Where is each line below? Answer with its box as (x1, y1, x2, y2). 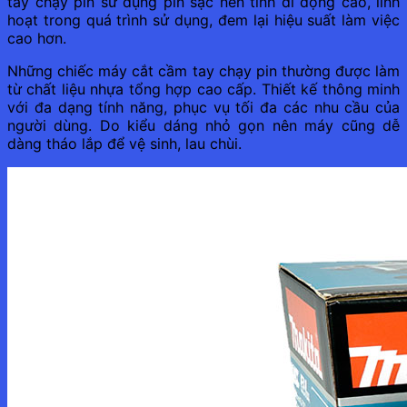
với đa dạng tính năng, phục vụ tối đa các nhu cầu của (7, 97, 400, 116)
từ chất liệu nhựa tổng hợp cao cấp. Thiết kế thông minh (7, 79, 400, 98)
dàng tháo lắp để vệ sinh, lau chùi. (7, 134, 242, 153)
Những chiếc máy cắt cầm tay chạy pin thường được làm (7, 61, 400, 80)
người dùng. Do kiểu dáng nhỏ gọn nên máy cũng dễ (7, 115, 400, 134)
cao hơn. (7, 28, 66, 47)
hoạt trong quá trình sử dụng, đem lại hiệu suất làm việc (7, 10, 400, 29)
